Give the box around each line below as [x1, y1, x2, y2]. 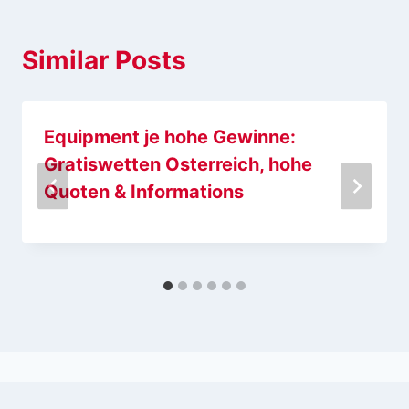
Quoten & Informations [44, 181, 244, 204]
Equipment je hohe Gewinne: [44, 126, 296, 149]
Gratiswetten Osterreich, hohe [44, 153, 312, 176]
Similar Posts [22, 45, 186, 77]
